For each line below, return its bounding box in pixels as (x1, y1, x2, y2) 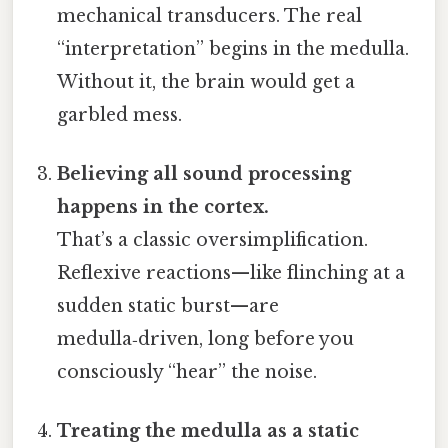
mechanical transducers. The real (57, 4, 363, 27)
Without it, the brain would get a (57, 70, 356, 93)
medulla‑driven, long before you (57, 328, 355, 351)
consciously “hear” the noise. (57, 361, 318, 384)
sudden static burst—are (57, 295, 280, 318)
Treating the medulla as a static (57, 420, 360, 443)
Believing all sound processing (57, 163, 352, 186)
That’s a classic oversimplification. (57, 229, 369, 252)
